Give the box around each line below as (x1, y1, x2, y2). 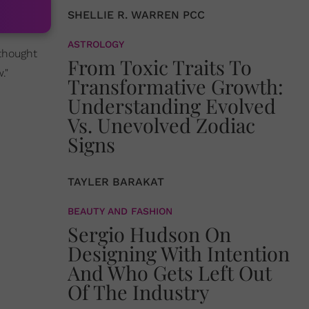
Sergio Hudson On (68, 221, 231, 247)
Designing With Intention (68, 240, 290, 266)
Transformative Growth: (68, 73, 283, 99)
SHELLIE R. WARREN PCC (68, 8, 205, 21)
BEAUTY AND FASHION (68, 206, 172, 217)
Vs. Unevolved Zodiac (68, 112, 255, 138)
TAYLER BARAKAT (68, 175, 164, 188)
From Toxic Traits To (68, 54, 252, 80)
